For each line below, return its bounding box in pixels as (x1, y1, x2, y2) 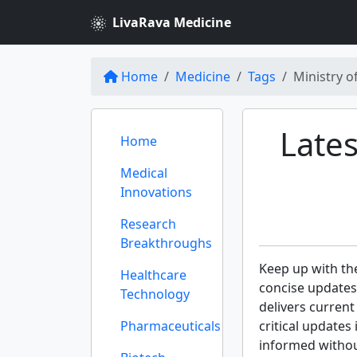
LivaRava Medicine (112, 14, 231, 31)
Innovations (120, 183, 192, 201)
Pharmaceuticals (120, 317, 221, 335)
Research (120, 215, 176, 233)
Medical (120, 164, 167, 182)
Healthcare (120, 266, 186, 284)
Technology (120, 285, 190, 303)
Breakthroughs (120, 234, 212, 252)
